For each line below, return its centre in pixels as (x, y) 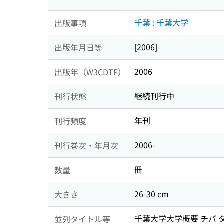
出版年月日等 (78, 47)
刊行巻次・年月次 (86, 145)
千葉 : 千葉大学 (161, 23)
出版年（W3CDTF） (90, 72)
